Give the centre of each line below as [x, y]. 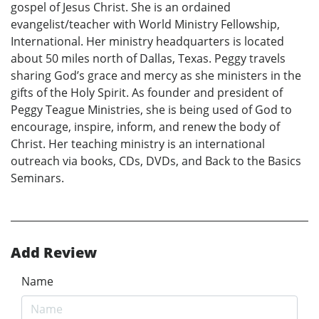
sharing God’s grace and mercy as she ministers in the [156, 76]
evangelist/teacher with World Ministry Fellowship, [145, 25]
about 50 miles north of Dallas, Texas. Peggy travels [148, 59]
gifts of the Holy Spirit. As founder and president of [147, 93]
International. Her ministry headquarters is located [147, 42]
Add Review [54, 253]
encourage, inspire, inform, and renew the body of [145, 127]
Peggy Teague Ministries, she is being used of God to [151, 110]
